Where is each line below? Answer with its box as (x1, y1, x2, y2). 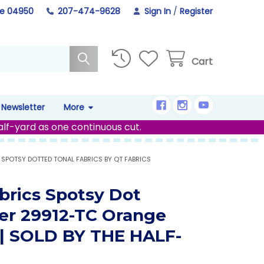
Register (180, 5, 213, 17)
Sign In (144, 5, 171, 17)
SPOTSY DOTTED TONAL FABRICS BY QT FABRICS (1, 154, 151, 164)
